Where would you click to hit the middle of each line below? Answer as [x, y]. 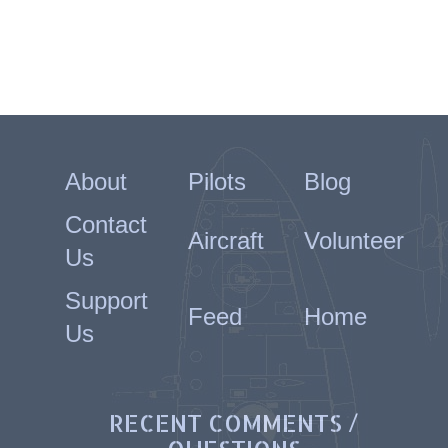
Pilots [216, 181]
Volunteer [353, 240]
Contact [105, 224]
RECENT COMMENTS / [234, 422]
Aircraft [225, 240]
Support [106, 300]
